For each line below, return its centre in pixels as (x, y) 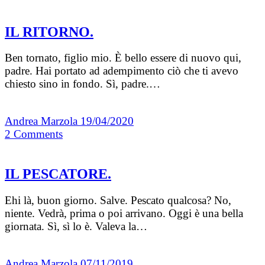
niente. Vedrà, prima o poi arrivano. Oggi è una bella (124, 214)
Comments (38, 134)
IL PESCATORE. (58, 174)
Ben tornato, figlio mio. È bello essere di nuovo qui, (123, 58)
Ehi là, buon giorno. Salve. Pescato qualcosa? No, (118, 201)
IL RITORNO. (49, 32)
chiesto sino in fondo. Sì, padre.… (83, 84)
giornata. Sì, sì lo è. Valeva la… (76, 227)
